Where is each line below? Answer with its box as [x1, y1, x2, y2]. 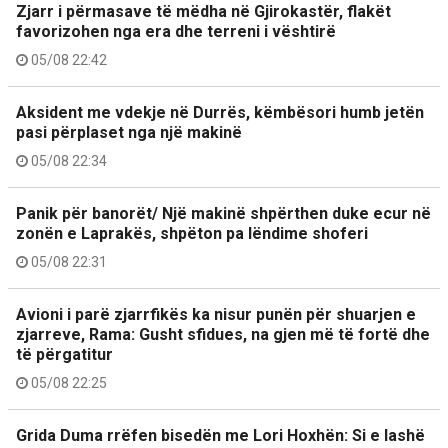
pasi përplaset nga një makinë [16, 122, 242, 142]
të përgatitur [16, 344, 113, 364]
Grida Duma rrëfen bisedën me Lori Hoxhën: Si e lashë [16, 425, 425, 445]
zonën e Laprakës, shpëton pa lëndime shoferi [16, 223, 368, 243]
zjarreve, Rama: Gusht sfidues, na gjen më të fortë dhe [16, 324, 430, 344]
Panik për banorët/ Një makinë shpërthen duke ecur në [16, 203, 431, 223]
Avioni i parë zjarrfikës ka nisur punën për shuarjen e [16, 304, 416, 324]
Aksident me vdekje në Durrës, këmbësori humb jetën [16, 102, 424, 122]
